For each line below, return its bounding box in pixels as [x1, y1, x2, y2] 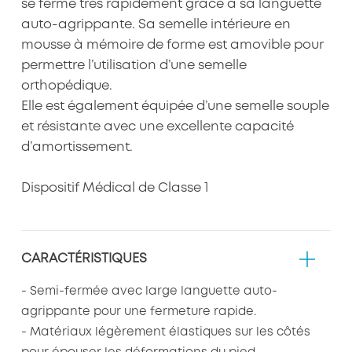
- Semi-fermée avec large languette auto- [20, 285, 277, 297]
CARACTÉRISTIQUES [20, 252, 147, 265]
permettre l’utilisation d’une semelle [20, 60, 247, 72]
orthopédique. [20, 80, 112, 93]
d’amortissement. [20, 141, 133, 154]
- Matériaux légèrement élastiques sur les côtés [20, 326, 310, 338]
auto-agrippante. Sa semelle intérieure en [20, 19, 291, 31]
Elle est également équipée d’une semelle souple [20, 101, 329, 113]
